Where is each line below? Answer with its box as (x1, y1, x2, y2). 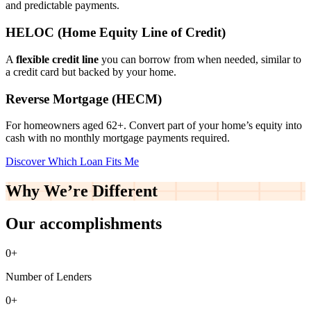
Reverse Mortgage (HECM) (6, 91, 162, 106)
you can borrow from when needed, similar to (99, 53, 301, 65)
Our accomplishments (6, 215, 162, 233)
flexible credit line (16, 53, 99, 65)
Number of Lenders (6, 271, 92, 283)
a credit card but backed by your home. (6, 65, 176, 78)
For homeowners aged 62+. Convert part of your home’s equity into (6, 119, 302, 132)
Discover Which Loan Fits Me (6, 155, 139, 168)
